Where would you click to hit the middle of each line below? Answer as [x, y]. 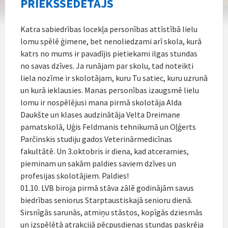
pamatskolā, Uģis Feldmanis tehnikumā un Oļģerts [108, 126]
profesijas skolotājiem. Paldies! [75, 175]
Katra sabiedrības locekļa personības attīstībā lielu [109, 29]
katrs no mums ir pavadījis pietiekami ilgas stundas [109, 53]
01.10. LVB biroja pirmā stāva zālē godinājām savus [107, 188]
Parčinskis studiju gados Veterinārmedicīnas [96, 139]
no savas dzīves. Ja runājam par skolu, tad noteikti [107, 65]
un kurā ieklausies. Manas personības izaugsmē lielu [110, 90]
